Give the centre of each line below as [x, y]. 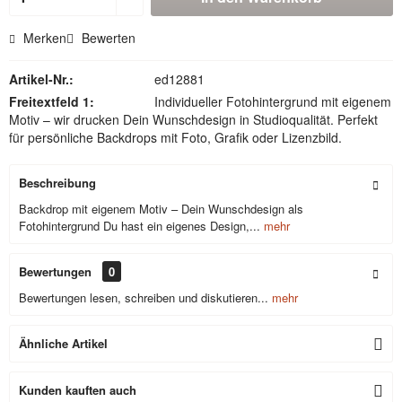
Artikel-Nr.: [41, 79]
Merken [45, 38]
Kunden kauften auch [78, 390]
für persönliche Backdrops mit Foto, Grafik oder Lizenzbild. [175, 137]
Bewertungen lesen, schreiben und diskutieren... [144, 297]
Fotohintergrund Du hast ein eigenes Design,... [140, 226]
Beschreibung [57, 183]
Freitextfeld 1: [52, 101]
